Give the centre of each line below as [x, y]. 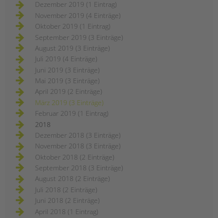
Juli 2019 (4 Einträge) [66, 59]
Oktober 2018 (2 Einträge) [75, 157]
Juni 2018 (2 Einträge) [67, 200]
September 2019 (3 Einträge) [79, 37]
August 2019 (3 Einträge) [73, 48]
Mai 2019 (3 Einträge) [67, 81]
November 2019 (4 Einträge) [78, 15]
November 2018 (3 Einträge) [78, 146]
